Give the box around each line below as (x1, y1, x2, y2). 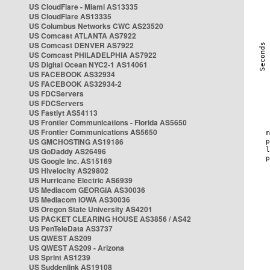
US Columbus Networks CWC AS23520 (29, 20, 163, 31)
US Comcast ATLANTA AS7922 (29, 30, 136, 41)
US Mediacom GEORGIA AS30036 (29, 184, 145, 195)
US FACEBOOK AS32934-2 (29, 78, 122, 89)
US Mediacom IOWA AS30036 (29, 194, 130, 205)
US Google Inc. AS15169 (29, 155, 112, 166)
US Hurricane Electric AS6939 (29, 175, 133, 186)
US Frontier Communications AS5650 (29, 127, 157, 137)
